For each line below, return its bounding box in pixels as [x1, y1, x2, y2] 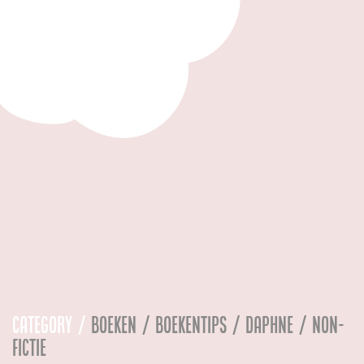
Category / [12, 312, 91, 337]
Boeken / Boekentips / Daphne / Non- [91, 312, 344, 337]
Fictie [12, 335, 46, 360]
